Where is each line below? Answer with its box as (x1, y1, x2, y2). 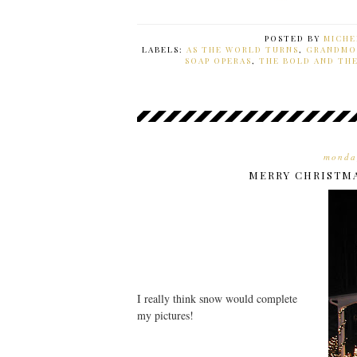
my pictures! (137, 308, 194, 323)
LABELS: (142, 44, 186, 55)
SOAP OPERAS (184, 55, 252, 66)
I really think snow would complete (137, 291, 297, 306)
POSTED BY (265, 33, 324, 44)
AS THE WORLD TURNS (186, 44, 299, 55)
